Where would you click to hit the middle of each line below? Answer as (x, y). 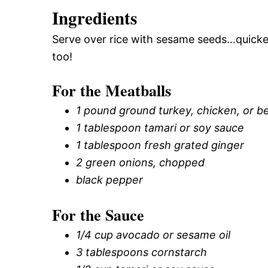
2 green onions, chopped (140, 162)
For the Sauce (98, 214)
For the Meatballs (112, 90)
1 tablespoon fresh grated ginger (160, 145)
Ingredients (95, 18)
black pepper (109, 179)
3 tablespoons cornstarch (141, 252)
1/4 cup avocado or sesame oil (153, 234)
